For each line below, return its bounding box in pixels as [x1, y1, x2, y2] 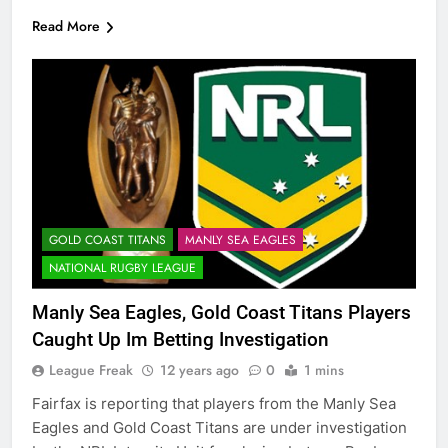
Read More [32, 16, 100, 37]
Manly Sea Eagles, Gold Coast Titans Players [32, 300, 411, 324]
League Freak [49, 359, 133, 380]
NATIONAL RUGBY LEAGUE [49, 258, 196, 277]
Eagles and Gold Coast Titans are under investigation [32, 417, 407, 437]
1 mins [304, 359, 344, 380]
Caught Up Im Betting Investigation [32, 327, 329, 351]
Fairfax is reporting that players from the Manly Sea [32, 393, 396, 413]
